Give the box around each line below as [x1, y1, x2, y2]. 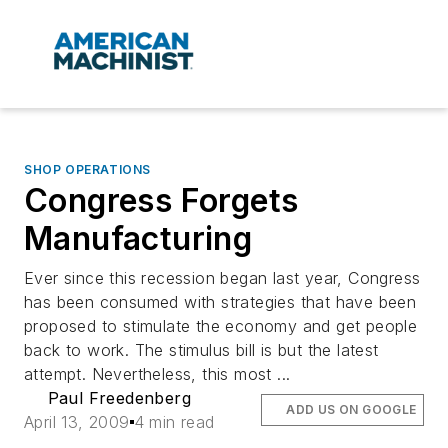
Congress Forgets [24, 181, 299, 221]
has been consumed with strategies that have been [24, 292, 417, 313]
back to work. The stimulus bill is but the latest [24, 340, 379, 361]
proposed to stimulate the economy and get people [24, 316, 418, 337]
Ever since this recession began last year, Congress [24, 268, 421, 289]
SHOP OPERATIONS [24, 162, 151, 178]
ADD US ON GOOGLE [286, 402, 417, 418]
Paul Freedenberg [47, 388, 191, 409]
